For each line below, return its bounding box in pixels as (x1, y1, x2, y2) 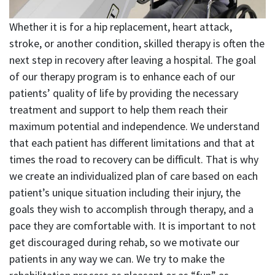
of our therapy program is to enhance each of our (9, 69, 235, 84)
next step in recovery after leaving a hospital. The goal (9, 53, 256, 68)
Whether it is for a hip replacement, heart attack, (9, 20, 232, 34)
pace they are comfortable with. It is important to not (9, 219, 256, 233)
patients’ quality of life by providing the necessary (9, 86, 238, 101)
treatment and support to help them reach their (9, 103, 228, 117)
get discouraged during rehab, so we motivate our (9, 235, 239, 250)
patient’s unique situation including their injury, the (9, 185, 241, 200)
